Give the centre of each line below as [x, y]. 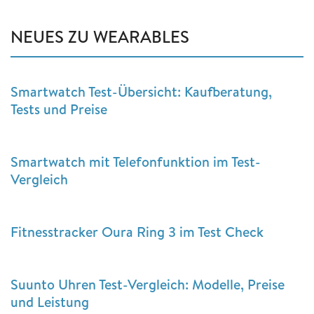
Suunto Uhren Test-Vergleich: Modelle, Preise [148, 284]
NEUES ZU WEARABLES [100, 36]
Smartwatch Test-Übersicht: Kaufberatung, [141, 91]
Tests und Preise [59, 109]
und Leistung [50, 301]
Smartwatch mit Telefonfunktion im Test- [136, 161]
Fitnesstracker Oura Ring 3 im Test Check [137, 231]
